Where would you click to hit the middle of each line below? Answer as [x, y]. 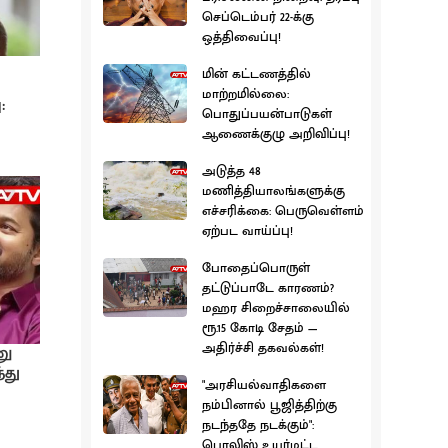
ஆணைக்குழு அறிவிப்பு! [276, 134]
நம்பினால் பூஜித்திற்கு [269, 405]
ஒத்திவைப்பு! [241, 37]
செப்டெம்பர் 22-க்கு [258, 17]
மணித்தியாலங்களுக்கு [273, 191]
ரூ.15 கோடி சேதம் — [259, 328]
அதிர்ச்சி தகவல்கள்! [263, 348]
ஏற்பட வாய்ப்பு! [247, 231]
